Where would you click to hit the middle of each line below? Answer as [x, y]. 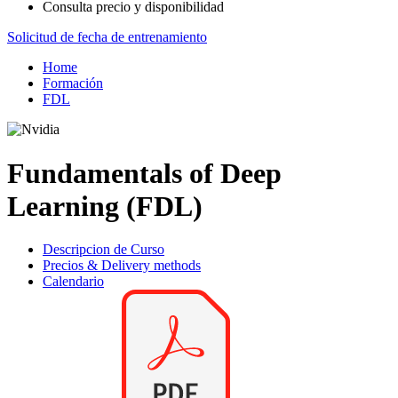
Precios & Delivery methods [122, 266]
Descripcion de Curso [103, 250]
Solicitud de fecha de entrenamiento [107, 37]
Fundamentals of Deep [144, 173]
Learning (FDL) [105, 206]
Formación [73, 84]
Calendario [73, 282]
